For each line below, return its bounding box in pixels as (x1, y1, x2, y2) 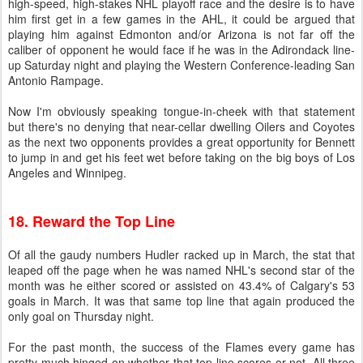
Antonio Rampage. (8, 72, 104, 88)
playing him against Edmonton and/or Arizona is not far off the (8, 26, 355, 42)
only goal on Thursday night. (8, 308, 154, 324)
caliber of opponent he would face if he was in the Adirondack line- (8, 41, 355, 58)
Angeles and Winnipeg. (8, 164, 126, 181)
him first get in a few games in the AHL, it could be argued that (8, 11, 355, 27)
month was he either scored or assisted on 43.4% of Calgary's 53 (8, 277, 355, 293)
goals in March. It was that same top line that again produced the (8, 293, 355, 309)
